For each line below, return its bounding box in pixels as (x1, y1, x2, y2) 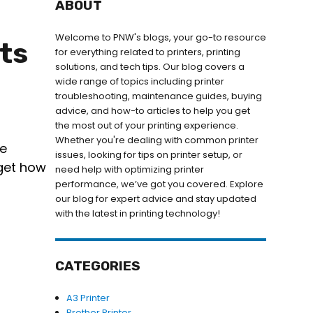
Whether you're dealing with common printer (54, 133, 259, 147)
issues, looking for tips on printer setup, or (54, 148, 242, 161)
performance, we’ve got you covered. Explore (54, 177, 263, 191)
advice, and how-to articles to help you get (54, 104, 250, 117)
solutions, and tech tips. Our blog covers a (54, 60, 245, 73)
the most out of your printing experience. (54, 119, 238, 132)
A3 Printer (66, 291, 110, 305)
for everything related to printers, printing (54, 45, 240, 59)
